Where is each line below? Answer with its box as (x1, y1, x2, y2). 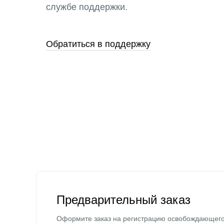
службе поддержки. (46, 2, 127, 12)
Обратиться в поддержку (46, 39, 150, 49)
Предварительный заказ (56, 193, 190, 206)
